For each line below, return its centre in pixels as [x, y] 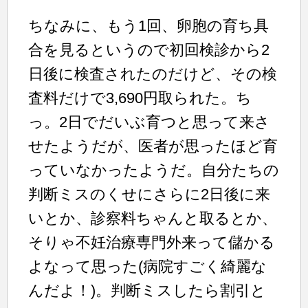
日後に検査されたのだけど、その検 [153, 74]
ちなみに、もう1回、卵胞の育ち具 [148, 25]
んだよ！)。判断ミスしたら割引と [147, 290]
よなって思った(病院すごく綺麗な [147, 266]
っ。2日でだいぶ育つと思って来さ [149, 122]
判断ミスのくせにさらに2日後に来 [149, 194]
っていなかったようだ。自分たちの [154, 170]
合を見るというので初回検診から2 [149, 49]
